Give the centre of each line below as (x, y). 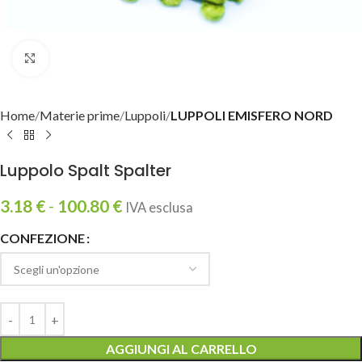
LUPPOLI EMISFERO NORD (252, 115)
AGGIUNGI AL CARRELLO (181, 349)
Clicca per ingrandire (104, 59)
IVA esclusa (159, 208)
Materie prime (80, 115)
